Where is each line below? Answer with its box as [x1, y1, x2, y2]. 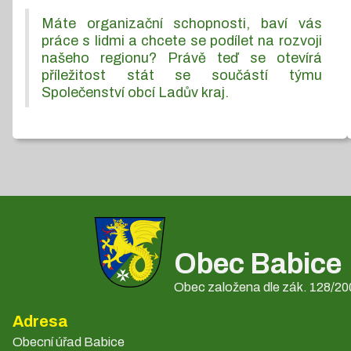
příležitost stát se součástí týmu [42, 67, 322, 83]
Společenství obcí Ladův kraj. [42, 84, 229, 100]
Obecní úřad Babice [13, 335, 125, 349]
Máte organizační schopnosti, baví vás [42, 15, 322, 31]
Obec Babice [174, 248, 342, 280]
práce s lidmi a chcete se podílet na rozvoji [42, 32, 322, 49]
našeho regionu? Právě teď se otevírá [42, 49, 322, 66]
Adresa [13, 312, 68, 330]
